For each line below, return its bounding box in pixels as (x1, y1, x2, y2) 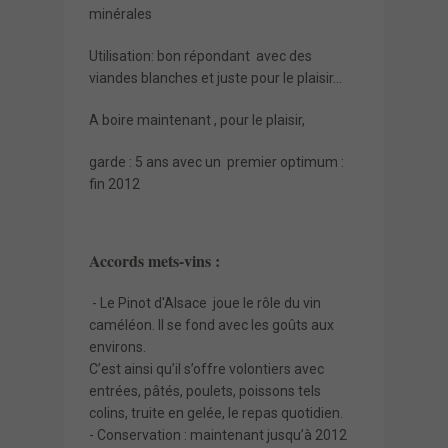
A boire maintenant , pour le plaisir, (89, 111, 311, 128)
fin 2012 (89, 175, 140, 192)
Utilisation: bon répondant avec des (89, 47, 312, 64)
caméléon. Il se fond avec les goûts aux (89, 316, 334, 333)
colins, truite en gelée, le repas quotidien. (89, 404, 343, 421)
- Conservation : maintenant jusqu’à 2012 (89, 426, 347, 443)
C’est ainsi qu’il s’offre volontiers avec (89, 360, 324, 377)
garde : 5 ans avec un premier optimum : (89, 153, 344, 170)
